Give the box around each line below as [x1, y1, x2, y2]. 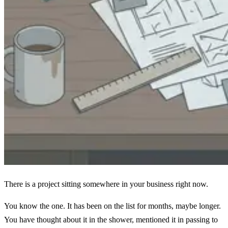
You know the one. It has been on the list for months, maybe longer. [4, 201, 221, 210]
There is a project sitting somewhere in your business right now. [4, 179, 208, 188]
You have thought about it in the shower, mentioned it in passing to [4, 215, 218, 224]
